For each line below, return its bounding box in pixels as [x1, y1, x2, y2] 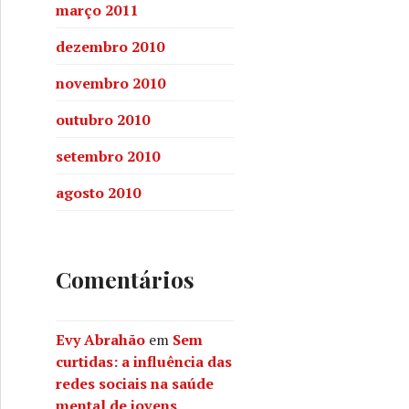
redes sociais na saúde [56, 372, 214, 393]
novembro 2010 [56, 72, 165, 93]
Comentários [56, 264, 194, 294]
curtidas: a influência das [56, 351, 232, 372]
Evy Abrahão [56, 329, 145, 350]
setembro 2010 [56, 145, 160, 166]
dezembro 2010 [56, 36, 164, 57]
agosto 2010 [56, 182, 141, 203]
